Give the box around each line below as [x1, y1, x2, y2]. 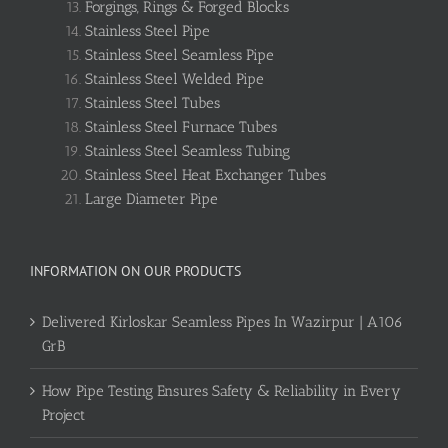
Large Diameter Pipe [85, 190, 218, 209]
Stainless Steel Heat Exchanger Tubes [85, 166, 326, 185]
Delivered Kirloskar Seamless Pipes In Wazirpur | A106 [42, 313, 403, 332]
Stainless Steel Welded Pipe [85, 70, 264, 89]
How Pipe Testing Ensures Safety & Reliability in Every [42, 382, 401, 401]
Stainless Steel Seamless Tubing [85, 142, 290, 161]
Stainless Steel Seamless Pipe [85, 46, 274, 65]
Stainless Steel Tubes [85, 94, 220, 113]
